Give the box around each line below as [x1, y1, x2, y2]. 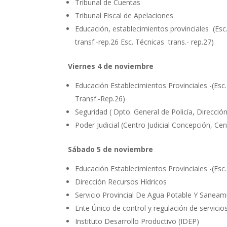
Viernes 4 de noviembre [68, 61, 154, 71]
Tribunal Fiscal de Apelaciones [75, 11, 174, 21]
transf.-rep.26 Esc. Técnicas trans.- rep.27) [75, 37, 214, 47]
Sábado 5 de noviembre [68, 144, 154, 155]
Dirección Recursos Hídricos [75, 177, 167, 187]
